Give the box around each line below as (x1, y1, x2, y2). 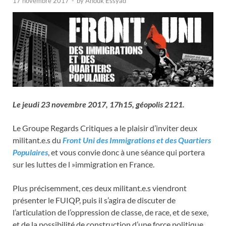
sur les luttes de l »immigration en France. (13, 159, 154, 169)
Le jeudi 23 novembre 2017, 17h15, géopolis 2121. (13, 99, 185, 109)
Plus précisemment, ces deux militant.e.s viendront (13, 183, 187, 193)
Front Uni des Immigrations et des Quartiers (63, 135, 211, 145)
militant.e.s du (13, 135, 63, 145)
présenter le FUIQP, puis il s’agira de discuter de (13, 195, 176, 205)
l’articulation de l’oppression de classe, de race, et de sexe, (13, 207, 208, 217)
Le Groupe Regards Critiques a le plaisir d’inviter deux (13, 123, 197, 133)
